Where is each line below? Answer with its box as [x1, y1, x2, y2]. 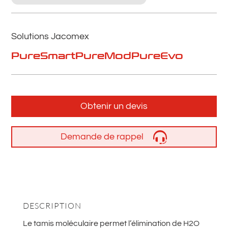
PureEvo [131, 50, 184, 62]
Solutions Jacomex [11, 32, 90, 42]
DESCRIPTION [22, 201, 81, 211]
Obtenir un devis [80, 101, 148, 111]
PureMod [75, 50, 132, 62]
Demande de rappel [60, 132, 144, 142]
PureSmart [11, 50, 76, 62]
